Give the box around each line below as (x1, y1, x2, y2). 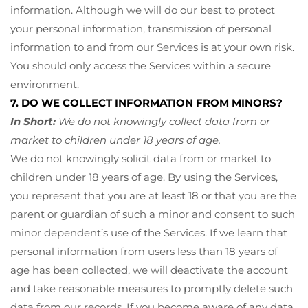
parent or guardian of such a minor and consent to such (10, 207, 295, 221)
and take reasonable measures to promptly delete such (10, 281, 293, 295)
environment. (10, 77, 79, 91)
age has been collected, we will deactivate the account (10, 263, 288, 276)
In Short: (10, 114, 56, 128)
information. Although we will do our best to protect (10, 3, 275, 16)
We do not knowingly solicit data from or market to (10, 151, 271, 165)
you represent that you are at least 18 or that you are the (10, 188, 296, 202)
